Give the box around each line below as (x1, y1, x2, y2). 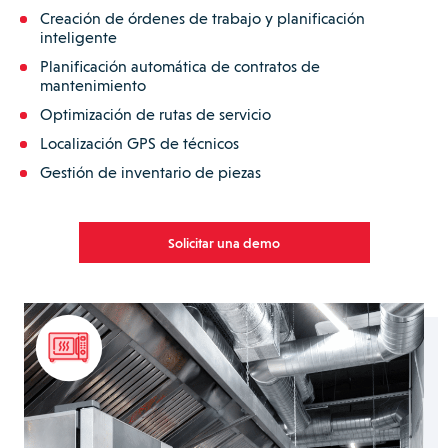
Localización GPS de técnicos (40, 134, 239, 154)
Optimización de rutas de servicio (40, 105, 271, 125)
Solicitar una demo (168, 234, 280, 251)
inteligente (40, 28, 117, 48)
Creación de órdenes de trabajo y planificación (40, 9, 365, 29)
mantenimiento (40, 76, 146, 96)
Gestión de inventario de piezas (40, 163, 261, 183)
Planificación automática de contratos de (40, 57, 320, 77)
